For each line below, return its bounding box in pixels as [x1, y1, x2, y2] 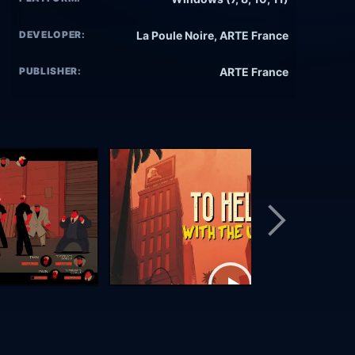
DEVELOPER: [19, 29, 86, 41]
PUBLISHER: [19, 65, 82, 78]
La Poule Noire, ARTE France [136, 29, 288, 43]
